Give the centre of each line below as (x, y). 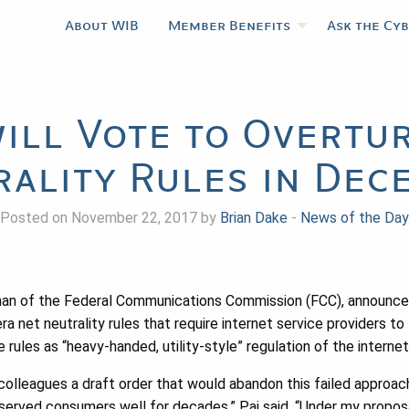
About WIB (102, 26)
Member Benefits (229, 26)
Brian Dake (254, 218)
